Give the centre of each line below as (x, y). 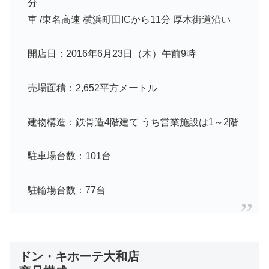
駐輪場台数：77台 (66, 190)
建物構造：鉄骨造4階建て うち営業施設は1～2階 (133, 122)
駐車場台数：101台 (69, 156)
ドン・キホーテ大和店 (79, 256)
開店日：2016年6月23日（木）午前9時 (111, 53)
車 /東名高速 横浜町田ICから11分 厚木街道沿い (129, 20)
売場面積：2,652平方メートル (92, 88)
